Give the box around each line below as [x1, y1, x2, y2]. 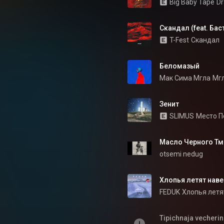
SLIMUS [169, 112, 194, 120]
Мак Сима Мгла [159, 74, 210, 82]
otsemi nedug [159, 150, 203, 158]
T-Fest [169, 36, 189, 44]
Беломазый [159, 62, 199, 70]
